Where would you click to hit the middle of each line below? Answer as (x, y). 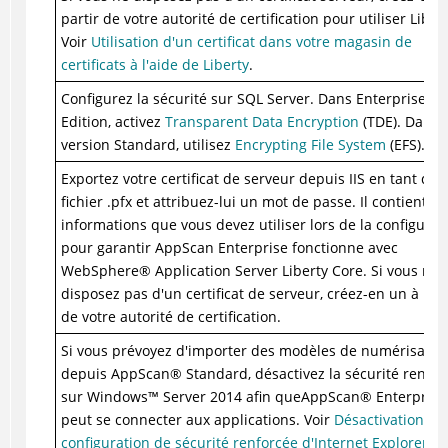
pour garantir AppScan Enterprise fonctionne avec (229, 248)
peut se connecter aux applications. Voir (197, 420)
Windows (117, 397)
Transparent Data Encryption (261, 122)
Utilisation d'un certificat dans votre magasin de (251, 42)
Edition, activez (112, 122)
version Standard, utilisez (147, 145)
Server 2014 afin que (229, 397)
